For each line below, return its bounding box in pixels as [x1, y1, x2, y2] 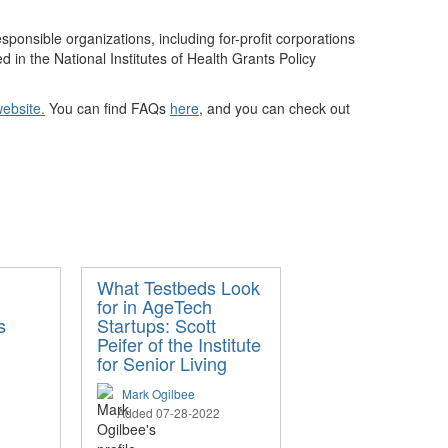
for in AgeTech [97, 292, 212, 319]
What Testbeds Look [97, 273, 260, 300]
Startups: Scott [97, 311, 216, 338]
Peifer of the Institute [97, 330, 261, 357]
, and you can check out [199, 97, 350, 118]
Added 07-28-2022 [117, 403, 220, 421]
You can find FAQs [45, 97, 170, 118]
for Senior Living [97, 349, 227, 376]
